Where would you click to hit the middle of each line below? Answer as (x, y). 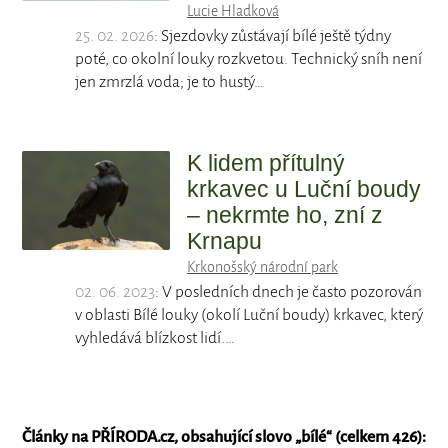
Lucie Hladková (233, 11)
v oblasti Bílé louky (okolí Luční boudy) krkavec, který (249, 315)
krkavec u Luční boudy (304, 189)
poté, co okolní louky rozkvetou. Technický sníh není (249, 59)
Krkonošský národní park (262, 267)
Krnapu (224, 241)
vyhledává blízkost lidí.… (155, 338)
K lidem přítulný (266, 163)
